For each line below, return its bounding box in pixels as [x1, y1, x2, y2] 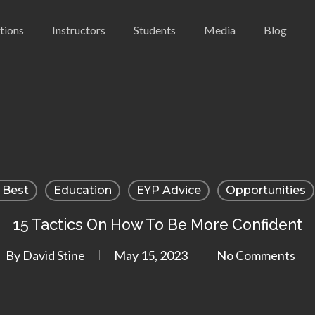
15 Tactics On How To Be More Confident [13, 216, 302, 233]
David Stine [22, 247, 85, 263]
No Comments [217, 247, 295, 263]
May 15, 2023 [114, 247, 188, 263]
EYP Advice [136, 184, 201, 197]
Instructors [51, 22, 105, 37]
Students [133, 22, 176, 37]
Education [53, 184, 112, 197]
